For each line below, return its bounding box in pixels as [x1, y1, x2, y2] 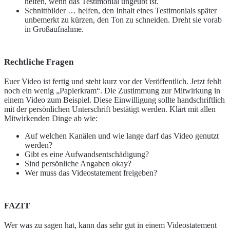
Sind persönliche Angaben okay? [25, 159, 131, 168]
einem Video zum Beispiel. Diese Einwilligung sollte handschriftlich [4, 95, 225, 104]
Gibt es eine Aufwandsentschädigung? [25, 149, 149, 159]
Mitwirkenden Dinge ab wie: [4, 113, 98, 123]
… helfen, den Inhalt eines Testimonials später [68, 6, 217, 15]
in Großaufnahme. [25, 24, 84, 33]
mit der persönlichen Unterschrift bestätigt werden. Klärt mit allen [4, 104, 216, 113]
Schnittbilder [25, 6, 68, 15]
